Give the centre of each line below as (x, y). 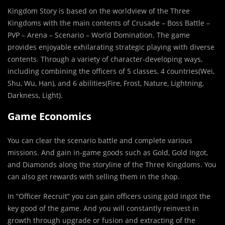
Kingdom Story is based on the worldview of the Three (99, 11)
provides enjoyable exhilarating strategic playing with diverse (111, 47)
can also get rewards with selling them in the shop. (94, 177)
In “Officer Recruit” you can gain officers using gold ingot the (109, 196)
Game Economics (49, 117)
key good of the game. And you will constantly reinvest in (103, 208)
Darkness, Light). (35, 95)
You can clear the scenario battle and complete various (100, 141)
